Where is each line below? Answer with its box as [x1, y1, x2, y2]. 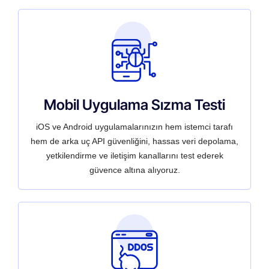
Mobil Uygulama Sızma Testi [44, 96, 225, 114]
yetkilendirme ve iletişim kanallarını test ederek [46, 151, 223, 161]
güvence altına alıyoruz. [89, 165, 180, 175]
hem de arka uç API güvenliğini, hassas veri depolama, [31, 136, 238, 147]
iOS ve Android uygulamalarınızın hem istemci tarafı [36, 122, 233, 132]
